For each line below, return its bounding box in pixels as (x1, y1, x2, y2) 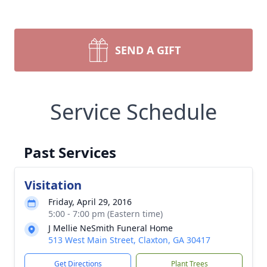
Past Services (24, 142, 116, 162)
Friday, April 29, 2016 (48, 196, 132, 207)
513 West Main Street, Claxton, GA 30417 (48, 234, 210, 246)
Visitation (24, 177, 82, 193)
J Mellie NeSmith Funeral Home (48, 222, 173, 234)
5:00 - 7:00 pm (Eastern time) (48, 208, 163, 219)
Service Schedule (50, 97, 217, 126)
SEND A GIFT (115, 43, 181, 57)
